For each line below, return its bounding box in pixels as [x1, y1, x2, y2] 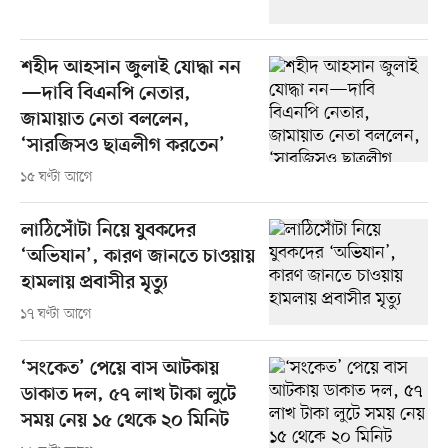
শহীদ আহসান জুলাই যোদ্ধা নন [20, 56, 241, 80]
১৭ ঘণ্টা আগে [19, 304, 92, 324]
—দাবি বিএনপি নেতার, [20, 82, 191, 106]
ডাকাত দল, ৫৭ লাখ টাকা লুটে [20, 383, 236, 407]
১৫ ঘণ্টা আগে [19, 167, 93, 187]
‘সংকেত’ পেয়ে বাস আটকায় [20, 357, 219, 381]
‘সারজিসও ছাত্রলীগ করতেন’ [20, 134, 225, 158]
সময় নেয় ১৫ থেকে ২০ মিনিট [20, 409, 229, 433]
